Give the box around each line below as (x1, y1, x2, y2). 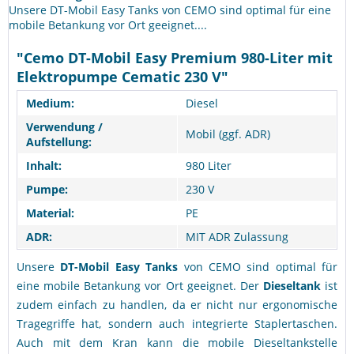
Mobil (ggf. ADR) (186, 126, 270, 141)
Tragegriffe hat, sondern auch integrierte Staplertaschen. (17, 316, 337, 331)
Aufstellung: (26, 134, 92, 149)
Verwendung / (26, 119, 103, 134)
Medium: (26, 96, 74, 111)
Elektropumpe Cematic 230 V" (17, 67, 228, 86)
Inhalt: (26, 158, 62, 173)
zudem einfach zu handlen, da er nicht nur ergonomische (17, 297, 337, 312)
